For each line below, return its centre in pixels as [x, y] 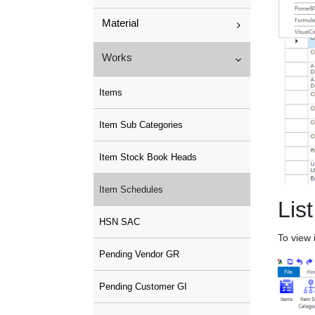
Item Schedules [131, 189]
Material [120, 23]
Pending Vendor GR [139, 254]
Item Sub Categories [141, 125]
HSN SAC [120, 222]
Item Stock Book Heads [148, 157]
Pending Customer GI [143, 287]
